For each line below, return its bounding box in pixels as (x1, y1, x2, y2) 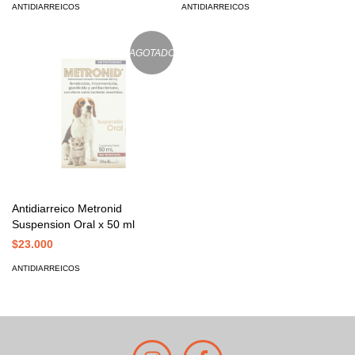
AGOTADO (128, 47, 175, 59)
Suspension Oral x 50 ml (12, 218, 135, 231)
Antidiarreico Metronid (12, 202, 122, 215)
